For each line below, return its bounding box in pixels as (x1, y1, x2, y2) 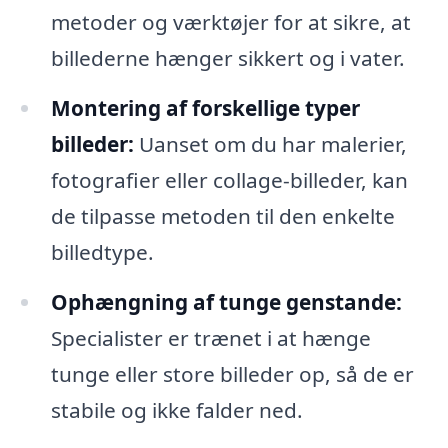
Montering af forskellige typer (50, 93, 360, 122)
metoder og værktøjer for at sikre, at (50, 7, 411, 36)
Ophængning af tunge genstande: (50, 287, 402, 316)
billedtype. (50, 237, 154, 266)
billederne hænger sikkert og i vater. (50, 43, 405, 72)
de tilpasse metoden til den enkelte (50, 201, 395, 230)
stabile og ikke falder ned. (50, 395, 303, 424)
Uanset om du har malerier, (133, 129, 407, 158)
